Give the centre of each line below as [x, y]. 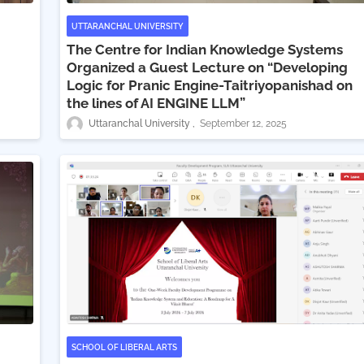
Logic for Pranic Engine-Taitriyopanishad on [210, 85]
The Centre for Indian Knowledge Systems [205, 50]
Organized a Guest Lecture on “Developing [207, 67]
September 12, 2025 [243, 124]
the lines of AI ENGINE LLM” [156, 103]
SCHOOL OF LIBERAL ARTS [124, 347]
